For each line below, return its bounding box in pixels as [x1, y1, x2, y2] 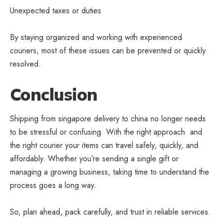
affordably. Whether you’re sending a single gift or [10, 152, 179, 164]
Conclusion [10, 84, 98, 106]
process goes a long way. [10, 179, 96, 191]
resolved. [10, 58, 41, 70]
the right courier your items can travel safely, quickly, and [10, 139, 198, 151]
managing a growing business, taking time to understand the [10, 166, 209, 178]
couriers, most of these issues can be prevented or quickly [10, 45, 206, 57]
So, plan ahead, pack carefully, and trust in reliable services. [10, 206, 211, 218]
